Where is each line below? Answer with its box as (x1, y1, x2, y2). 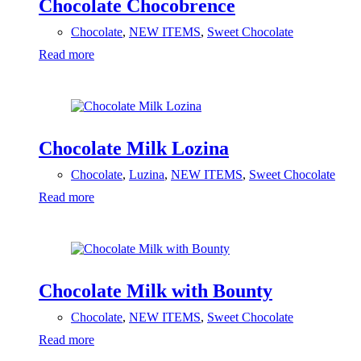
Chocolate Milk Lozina (39, 138, 229, 160)
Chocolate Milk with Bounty (39, 280, 272, 302)
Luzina (129, 168, 164, 182)
